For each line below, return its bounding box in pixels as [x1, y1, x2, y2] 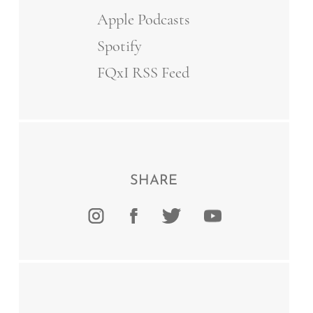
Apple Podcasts [97, 10, 191, 29]
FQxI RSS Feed [97, 62, 190, 82]
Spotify [97, 36, 143, 56]
